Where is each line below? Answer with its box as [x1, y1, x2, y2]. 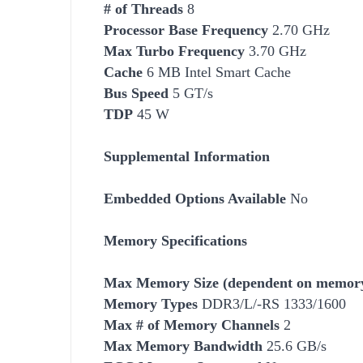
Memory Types [104, 295, 198, 312]
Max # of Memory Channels [104, 316, 280, 333]
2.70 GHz [268, 21, 330, 38]
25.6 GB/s [263, 337, 327, 354]
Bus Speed [104, 84, 169, 101]
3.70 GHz [245, 42, 306, 59]
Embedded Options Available [104, 190, 286, 207]
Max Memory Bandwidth [104, 337, 263, 354]
